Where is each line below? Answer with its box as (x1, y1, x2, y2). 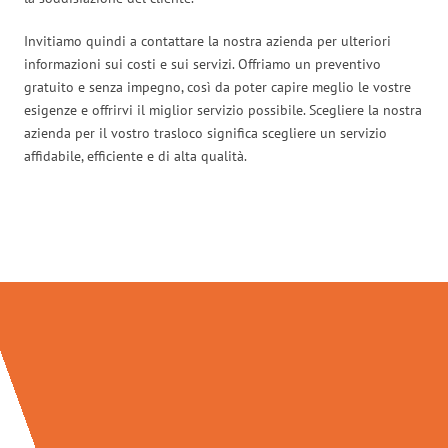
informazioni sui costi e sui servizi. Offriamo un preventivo (24, 54, 381, 73)
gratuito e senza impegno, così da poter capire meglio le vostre (24, 77, 411, 96)
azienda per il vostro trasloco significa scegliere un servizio (24, 123, 387, 142)
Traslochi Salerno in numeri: (60, 220, 388, 259)
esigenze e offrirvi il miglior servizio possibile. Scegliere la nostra (24, 100, 422, 119)
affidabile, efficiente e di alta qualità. (24, 146, 247, 165)
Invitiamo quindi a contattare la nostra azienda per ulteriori (24, 31, 391, 50)
